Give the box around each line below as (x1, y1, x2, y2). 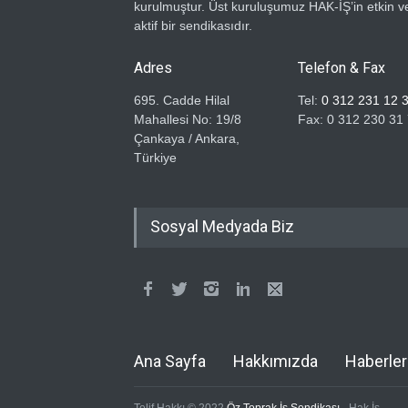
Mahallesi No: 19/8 (134, 112, 241, 127)
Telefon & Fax (298, 59, 385, 76)
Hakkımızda (233, 352, 318, 371)
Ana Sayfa (134, 352, 206, 371)
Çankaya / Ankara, (134, 131, 240, 146)
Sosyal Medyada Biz (150, 217, 294, 236)
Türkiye (134, 150, 177, 165)
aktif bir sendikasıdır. (134, 18, 252, 33)
